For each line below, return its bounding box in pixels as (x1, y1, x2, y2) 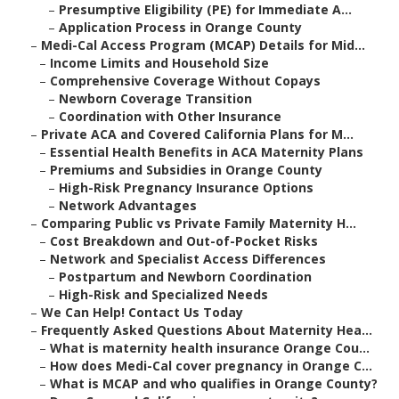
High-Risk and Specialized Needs (59, 286, 268, 304)
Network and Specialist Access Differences (50, 250, 326, 268)
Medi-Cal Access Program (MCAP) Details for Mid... (41, 37, 365, 54)
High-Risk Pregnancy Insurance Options (59, 179, 313, 197)
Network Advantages (59, 197, 197, 215)
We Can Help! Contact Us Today (41, 304, 243, 322)
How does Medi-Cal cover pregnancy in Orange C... (50, 357, 372, 375)
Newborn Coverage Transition (59, 90, 252, 108)
